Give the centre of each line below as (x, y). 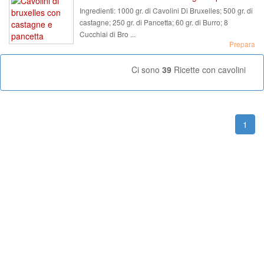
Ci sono (147, 70)
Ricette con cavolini (209, 70)
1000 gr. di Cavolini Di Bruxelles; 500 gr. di (184, 10)
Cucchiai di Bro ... (108, 34)
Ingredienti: (98, 10)
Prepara (242, 44)
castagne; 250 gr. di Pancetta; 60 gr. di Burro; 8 (154, 22)
